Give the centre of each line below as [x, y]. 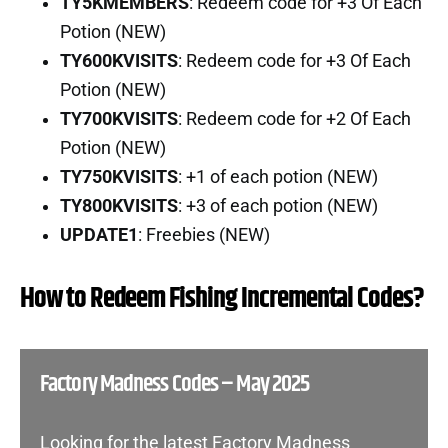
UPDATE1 [99, 234]
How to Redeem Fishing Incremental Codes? [222, 298]
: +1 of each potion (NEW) [278, 176]
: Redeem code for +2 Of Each [294, 118]
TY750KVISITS [119, 176]
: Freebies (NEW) [204, 234]
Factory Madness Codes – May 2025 [175, 383]
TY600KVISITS [119, 60]
